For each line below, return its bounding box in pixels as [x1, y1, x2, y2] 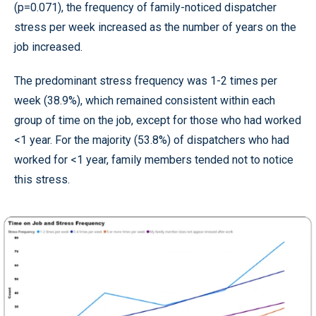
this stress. [14, 173, 70, 187]
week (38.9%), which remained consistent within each [14, 94, 275, 108]
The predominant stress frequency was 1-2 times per [14, 74, 277, 88]
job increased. [14, 40, 83, 54]
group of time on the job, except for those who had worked [14, 114, 301, 128]
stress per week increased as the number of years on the [14, 20, 296, 35]
